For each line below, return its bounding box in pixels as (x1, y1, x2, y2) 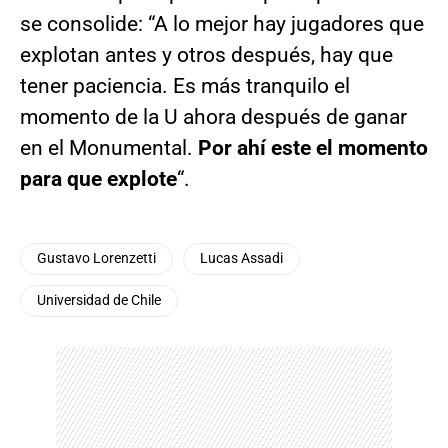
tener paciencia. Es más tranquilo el (20, 74, 350, 99)
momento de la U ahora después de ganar (20, 105, 407, 130)
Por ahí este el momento (198, 136, 428, 161)
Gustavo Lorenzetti (37, 250, 156, 268)
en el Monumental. (20, 136, 198, 161)
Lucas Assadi (200, 250, 283, 268)
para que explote (20, 167, 177, 192)
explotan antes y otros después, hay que (20, 43, 393, 68)
